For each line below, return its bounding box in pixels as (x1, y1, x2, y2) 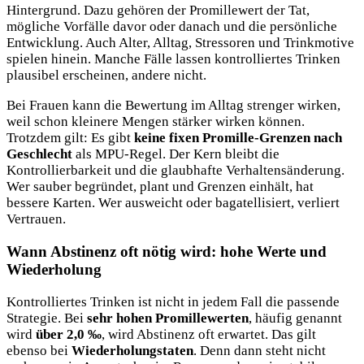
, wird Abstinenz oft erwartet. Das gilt (102, 326, 316, 342)
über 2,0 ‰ (36, 326, 102, 342)
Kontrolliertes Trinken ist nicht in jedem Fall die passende (6, 293, 340, 310)
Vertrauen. (6, 210, 66, 227)
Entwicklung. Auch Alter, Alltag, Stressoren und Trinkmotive (6, 34, 354, 50)
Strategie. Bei (6, 310, 87, 326)
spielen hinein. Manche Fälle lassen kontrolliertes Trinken (6, 50, 340, 67)
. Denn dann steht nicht (193, 342, 326, 358)
